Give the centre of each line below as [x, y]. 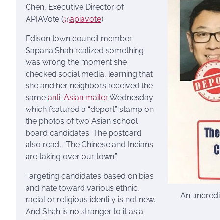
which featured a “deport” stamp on [90, 109]
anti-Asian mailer [78, 97]
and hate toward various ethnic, [82, 188]
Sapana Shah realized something [85, 50]
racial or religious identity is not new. [90, 200]
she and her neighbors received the [89, 86]
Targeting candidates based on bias [90, 176]
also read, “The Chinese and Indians [89, 145]
